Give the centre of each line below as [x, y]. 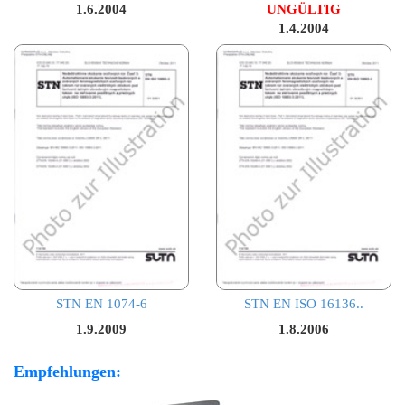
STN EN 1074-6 [101, 303]
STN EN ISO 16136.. [304, 303]
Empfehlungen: [67, 371]
